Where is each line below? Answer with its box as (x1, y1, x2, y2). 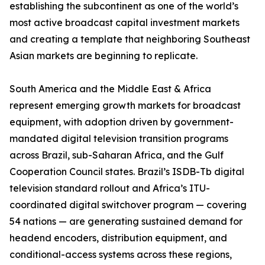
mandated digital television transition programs (9, 132, 228, 145)
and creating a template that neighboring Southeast (9, 33, 250, 46)
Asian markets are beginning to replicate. (9, 50, 198, 62)
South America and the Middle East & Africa (9, 83, 211, 95)
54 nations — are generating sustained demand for (9, 215, 243, 228)
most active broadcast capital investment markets (9, 17, 240, 29)
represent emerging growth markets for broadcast (9, 99, 241, 112)
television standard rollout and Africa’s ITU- (9, 182, 210, 195)
